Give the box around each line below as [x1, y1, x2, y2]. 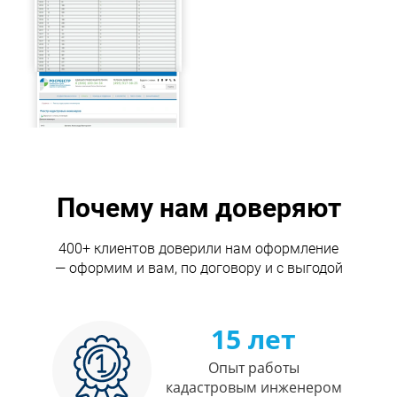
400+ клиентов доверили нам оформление [58, 240, 339, 258]
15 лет [211, 321, 296, 358]
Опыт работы [207, 358, 300, 378]
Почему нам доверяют [56, 192, 341, 224]
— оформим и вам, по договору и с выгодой [54, 260, 343, 277]
